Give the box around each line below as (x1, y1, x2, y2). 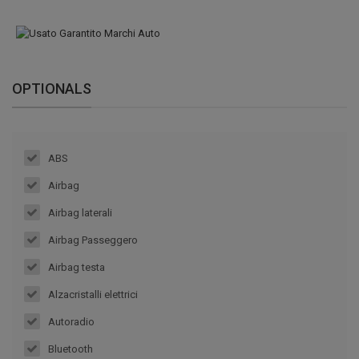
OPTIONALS (12, 80, 91, 98)
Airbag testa (48, 261, 105, 274)
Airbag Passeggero (48, 234, 138, 247)
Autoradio (48, 316, 95, 329)
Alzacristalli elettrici (48, 288, 138, 301)
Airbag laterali (48, 207, 112, 220)
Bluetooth (48, 343, 93, 356)
